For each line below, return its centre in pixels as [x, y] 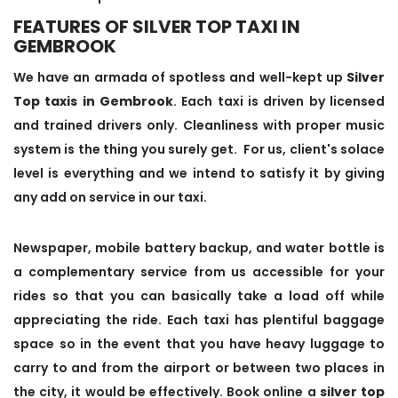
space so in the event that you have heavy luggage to [199, 343]
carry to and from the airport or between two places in [199, 367]
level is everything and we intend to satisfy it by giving [199, 173]
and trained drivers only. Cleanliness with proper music [199, 125]
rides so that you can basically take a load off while [199, 295]
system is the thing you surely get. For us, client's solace [199, 149]
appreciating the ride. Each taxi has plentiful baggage [199, 319]
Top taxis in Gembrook [93, 101]
